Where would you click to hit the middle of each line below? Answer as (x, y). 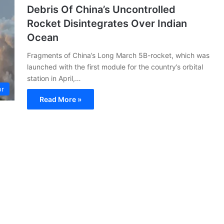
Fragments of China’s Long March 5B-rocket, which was (118, 55)
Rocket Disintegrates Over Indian (107, 23)
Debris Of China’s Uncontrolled (101, 9)
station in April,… (54, 78)
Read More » (60, 99)
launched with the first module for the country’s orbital (115, 66)
